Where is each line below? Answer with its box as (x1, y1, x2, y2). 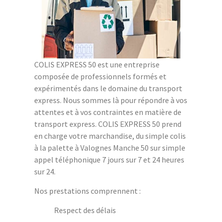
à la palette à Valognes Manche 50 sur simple (34, 142, 185, 153)
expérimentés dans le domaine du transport (34, 83, 182, 93)
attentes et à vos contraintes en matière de (34, 107, 181, 117)
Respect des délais (54, 205, 116, 215)
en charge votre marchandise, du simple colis (34, 130, 186, 141)
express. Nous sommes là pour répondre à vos (34, 95, 187, 105)
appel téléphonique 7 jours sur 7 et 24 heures (34, 154, 184, 165)
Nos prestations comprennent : (34, 185, 141, 196)
